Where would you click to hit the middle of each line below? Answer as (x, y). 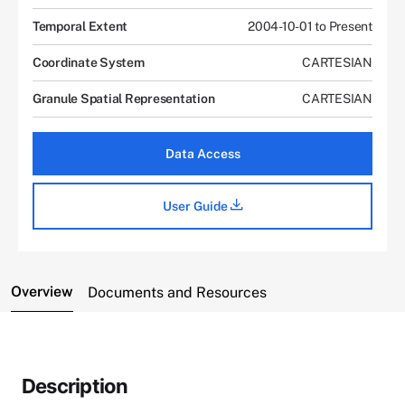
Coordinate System (89, 62)
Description (75, 386)
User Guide (196, 206)
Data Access (202, 153)
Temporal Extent (80, 26)
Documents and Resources (177, 292)
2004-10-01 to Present (310, 26)
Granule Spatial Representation (124, 98)
